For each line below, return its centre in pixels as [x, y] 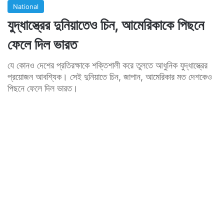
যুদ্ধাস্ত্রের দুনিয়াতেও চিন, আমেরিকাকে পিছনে [106, 25]
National [26, 6]
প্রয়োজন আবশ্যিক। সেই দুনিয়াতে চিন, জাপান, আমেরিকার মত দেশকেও [110, 76]
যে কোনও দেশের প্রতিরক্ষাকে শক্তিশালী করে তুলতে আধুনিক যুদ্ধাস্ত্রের [107, 65]
